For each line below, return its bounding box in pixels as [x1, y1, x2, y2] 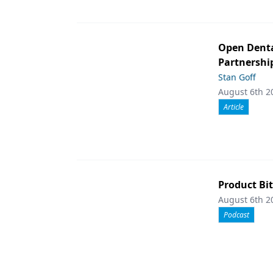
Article [224, 102, 244, 112]
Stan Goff [218, 71, 256, 83]
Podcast [224, 210, 249, 220]
